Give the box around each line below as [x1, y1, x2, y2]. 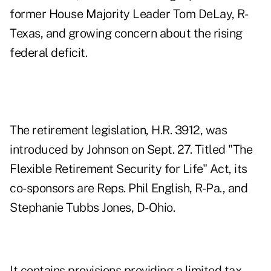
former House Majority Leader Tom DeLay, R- [10, 7, 248, 22]
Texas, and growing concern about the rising [10, 26, 243, 41]
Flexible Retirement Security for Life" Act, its [10, 162, 247, 177]
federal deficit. [10, 45, 87, 60]
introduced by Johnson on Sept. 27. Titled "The [10, 142, 252, 157]
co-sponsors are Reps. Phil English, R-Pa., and [10, 181, 247, 196]
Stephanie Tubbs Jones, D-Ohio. [10, 200, 175, 215]
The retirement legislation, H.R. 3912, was [10, 123, 227, 138]
